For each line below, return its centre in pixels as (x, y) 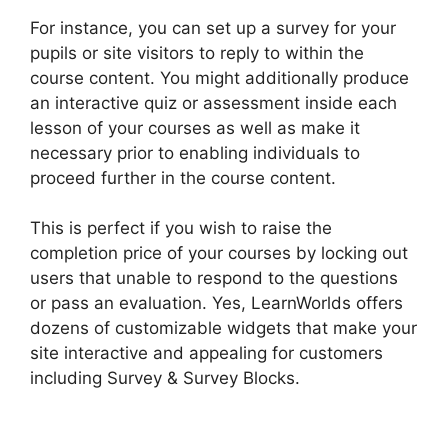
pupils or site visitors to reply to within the (197, 52)
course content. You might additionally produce (219, 77)
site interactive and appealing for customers (206, 353)
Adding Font (354, 378)
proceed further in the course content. (183, 177)
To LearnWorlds (92, 403)
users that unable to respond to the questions (214, 278)
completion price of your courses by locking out (219, 253)
